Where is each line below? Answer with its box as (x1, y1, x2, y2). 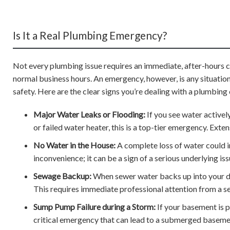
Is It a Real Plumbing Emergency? (13, 29, 167, 42)
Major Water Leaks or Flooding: (33, 109, 145, 119)
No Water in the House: (33, 140, 116, 150)
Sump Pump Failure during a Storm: (33, 202, 156, 212)
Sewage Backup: (33, 171, 91, 181)
